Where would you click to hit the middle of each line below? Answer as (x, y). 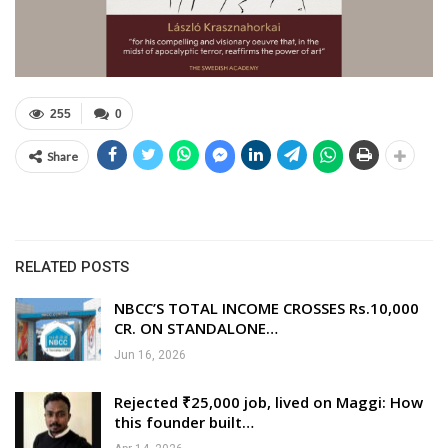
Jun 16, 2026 (150, 354)
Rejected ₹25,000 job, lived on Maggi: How (268, 401)
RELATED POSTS (72, 266)
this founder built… (184, 421)
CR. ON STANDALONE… (196, 327)
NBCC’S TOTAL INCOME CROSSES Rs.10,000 (266, 307)
